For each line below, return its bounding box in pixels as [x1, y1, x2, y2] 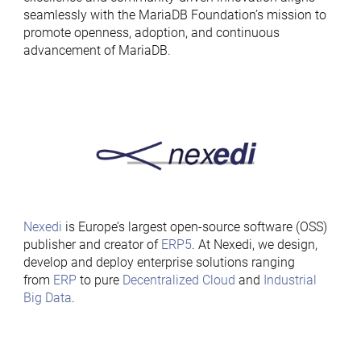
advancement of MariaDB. [23, 43, 171, 58]
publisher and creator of [23, 237, 161, 252]
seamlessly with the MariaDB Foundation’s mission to [23, 7, 326, 23]
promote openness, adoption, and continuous [23, 25, 280, 40]
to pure [76, 272, 122, 288]
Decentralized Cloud [122, 272, 235, 288]
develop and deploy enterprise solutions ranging [23, 255, 295, 270]
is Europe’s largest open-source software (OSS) [61, 219, 327, 234]
